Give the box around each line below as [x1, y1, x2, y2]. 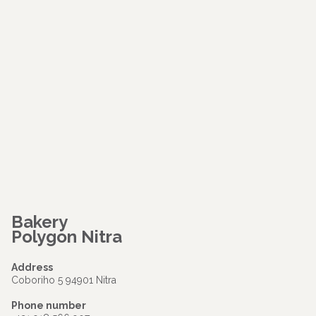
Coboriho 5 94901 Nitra [11, 274, 116, 286]
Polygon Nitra [11, 226, 122, 247]
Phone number [11, 300, 86, 311]
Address [11, 262, 53, 273]
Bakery [11, 212, 68, 232]
